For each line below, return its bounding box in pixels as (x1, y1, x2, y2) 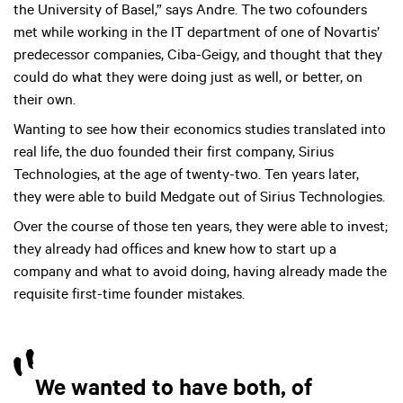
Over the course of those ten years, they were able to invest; (13, 219, 388, 237)
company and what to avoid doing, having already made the (13, 264, 387, 282)
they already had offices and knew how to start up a (13, 242, 336, 259)
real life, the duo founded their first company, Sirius (13, 145, 334, 162)
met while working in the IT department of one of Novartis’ (13, 25, 380, 42)
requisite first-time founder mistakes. (13, 287, 245, 304)
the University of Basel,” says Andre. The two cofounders (13, 3, 367, 20)
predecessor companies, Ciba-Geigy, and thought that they (13, 48, 382, 65)
